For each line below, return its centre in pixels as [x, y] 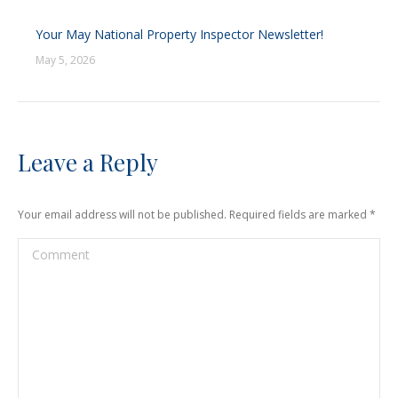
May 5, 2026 [65, 60]
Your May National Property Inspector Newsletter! [179, 34]
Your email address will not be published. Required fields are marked [194, 215]
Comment [47, 249]
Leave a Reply [88, 162]
